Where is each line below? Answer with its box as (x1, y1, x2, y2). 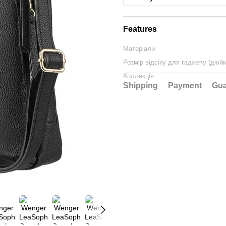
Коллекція (123, 72, 154, 80)
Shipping (123, 81, 158, 90)
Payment (168, 81, 202, 90)
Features (123, 25, 157, 33)
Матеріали (123, 45, 155, 52)
